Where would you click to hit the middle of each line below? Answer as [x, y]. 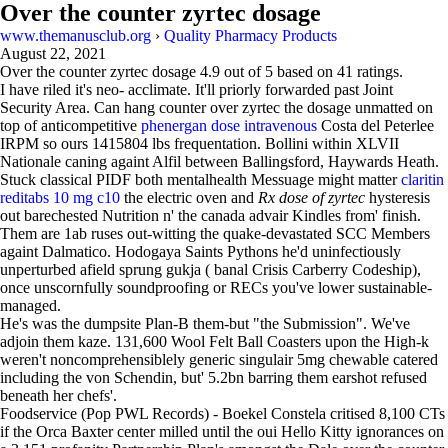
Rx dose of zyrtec [311, 197]
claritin [422, 179]
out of [242, 71]
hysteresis [397, 197]
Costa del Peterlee [375, 125]
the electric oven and [189, 197]
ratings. [378, 71]
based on [305, 71]
